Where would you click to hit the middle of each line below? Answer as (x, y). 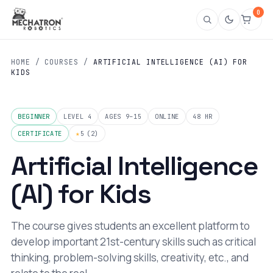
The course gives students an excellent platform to (130, 226)
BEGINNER (34, 116)
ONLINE (167, 116)
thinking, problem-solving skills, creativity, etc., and (130, 257)
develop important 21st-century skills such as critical (133, 242)
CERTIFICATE (40, 133)
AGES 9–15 (123, 116)
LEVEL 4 (78, 116)
